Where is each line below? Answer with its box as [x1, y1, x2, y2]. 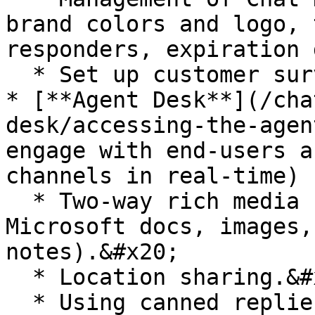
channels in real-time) [6, 163, 300, 188]
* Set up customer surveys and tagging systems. [6, 62, 32, 87]
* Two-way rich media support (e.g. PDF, [6, 188, 32, 214]
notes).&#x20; [6, 239, 179, 264]
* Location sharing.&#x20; [6, 264, 32, 290]
